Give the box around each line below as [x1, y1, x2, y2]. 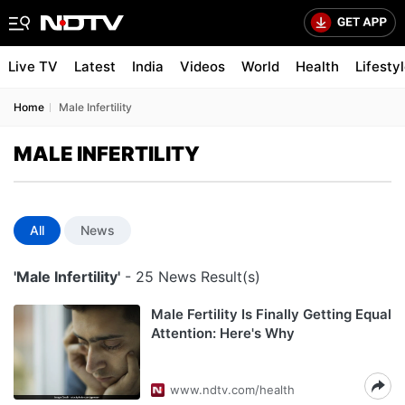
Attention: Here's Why [151, 325, 295, 342]
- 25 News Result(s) [120, 268, 260, 286]
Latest [74, 58, 116, 75]
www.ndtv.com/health [170, 382, 295, 397]
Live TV [8, 58, 58, 75]
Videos [180, 58, 225, 75]
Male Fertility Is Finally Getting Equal [151, 306, 391, 323]
